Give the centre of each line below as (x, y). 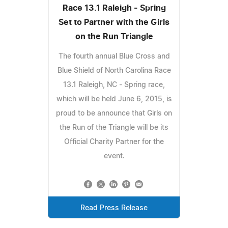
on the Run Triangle (114, 36)
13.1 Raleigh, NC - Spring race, (114, 85)
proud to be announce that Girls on (114, 113)
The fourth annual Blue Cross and (114, 56)
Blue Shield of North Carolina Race (114, 70)
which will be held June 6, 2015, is (114, 99)
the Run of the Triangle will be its (114, 127)
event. (114, 156)
